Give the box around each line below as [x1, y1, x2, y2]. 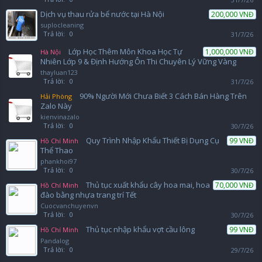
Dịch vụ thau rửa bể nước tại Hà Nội [40, 9, 164, 19]
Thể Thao [40, 145, 73, 156]
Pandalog [40, 236, 69, 245]
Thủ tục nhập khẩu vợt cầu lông [86, 224, 195, 235]
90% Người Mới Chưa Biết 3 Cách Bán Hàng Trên [80, 91, 247, 101]
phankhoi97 [40, 157, 77, 166]
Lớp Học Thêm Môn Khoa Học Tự [68, 46, 182, 57]
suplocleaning [40, 20, 84, 29]
